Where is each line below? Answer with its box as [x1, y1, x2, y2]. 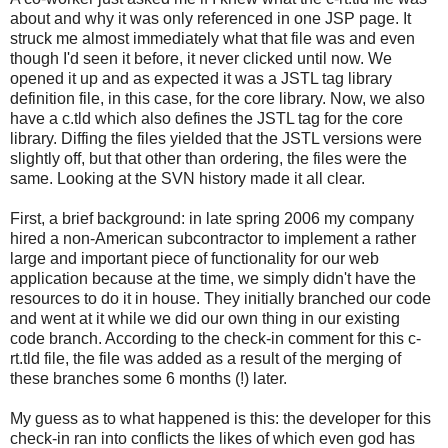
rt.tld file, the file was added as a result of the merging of [10, 349, 401, 367]
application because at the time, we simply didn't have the [10, 269, 416, 287]
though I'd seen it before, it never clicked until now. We [10, 49, 392, 67]
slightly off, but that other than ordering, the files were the [10, 149, 407, 167]
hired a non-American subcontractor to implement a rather [10, 229, 416, 247]
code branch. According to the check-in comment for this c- [10, 329, 421, 347]
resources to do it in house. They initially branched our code [10, 289, 431, 307]
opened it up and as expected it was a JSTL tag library [10, 69, 392, 87]
